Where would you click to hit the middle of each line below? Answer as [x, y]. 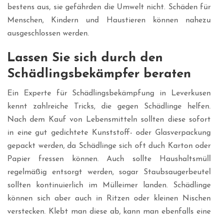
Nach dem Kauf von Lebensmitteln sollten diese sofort [109, 120]
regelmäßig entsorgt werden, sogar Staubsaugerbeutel [109, 173]
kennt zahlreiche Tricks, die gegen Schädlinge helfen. [109, 107]
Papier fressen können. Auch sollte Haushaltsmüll [109, 159]
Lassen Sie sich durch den [85, 58]
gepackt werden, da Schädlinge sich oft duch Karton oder [109, 146]
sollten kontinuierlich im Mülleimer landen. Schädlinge [109, 186]
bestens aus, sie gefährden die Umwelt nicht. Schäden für [109, 8]
